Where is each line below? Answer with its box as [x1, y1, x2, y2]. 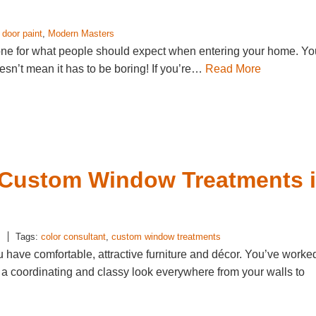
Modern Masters [48, 28, 114, 39]
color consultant [41, 231, 106, 242]
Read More [205, 63, 261, 75]
